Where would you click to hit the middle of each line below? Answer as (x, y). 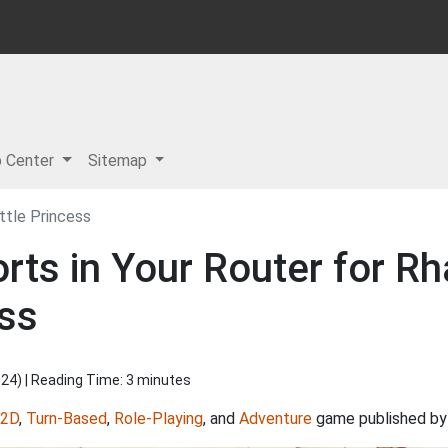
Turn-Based (66, 418)
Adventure (275, 418)
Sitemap (119, 160)
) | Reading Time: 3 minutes (104, 380)
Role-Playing (158, 418)
